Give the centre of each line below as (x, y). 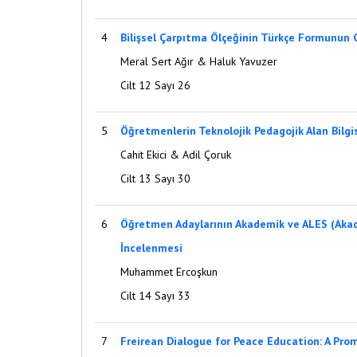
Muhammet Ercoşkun (169, 272)
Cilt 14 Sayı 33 (155, 296)
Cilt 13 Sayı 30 (155, 178)
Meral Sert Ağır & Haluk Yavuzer (199, 61)
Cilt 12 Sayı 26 (155, 85)
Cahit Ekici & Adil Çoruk (176, 155)
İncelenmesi (151, 248)
